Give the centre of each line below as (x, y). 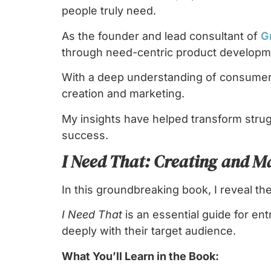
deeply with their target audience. (149, 231)
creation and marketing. (123, 94)
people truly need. (109, 11)
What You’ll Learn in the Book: (140, 256)
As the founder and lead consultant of (161, 36)
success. (85, 135)
